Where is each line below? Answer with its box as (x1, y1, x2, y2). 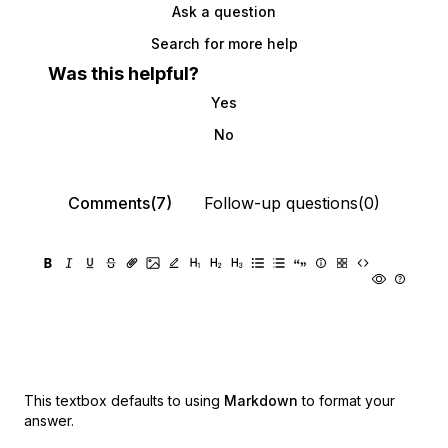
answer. (24, 412, 74, 430)
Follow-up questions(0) (204, 193, 380, 214)
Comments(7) (68, 193, 172, 214)
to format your (302, 392, 395, 410)
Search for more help (150, 35, 298, 53)
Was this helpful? (48, 63, 199, 85)
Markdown (224, 392, 298, 410)
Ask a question (172, 3, 276, 21)
